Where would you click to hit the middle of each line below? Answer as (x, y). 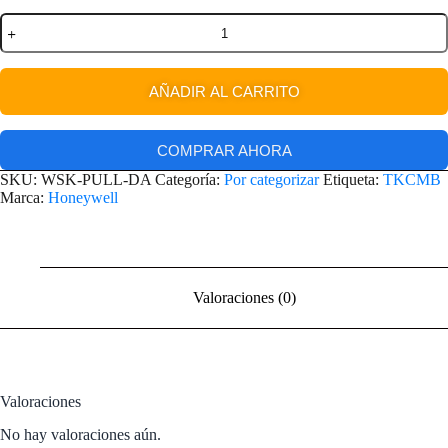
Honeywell (83, 198)
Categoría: (189, 180)
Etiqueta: (353, 180)
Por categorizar (271, 180)
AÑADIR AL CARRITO (224, 92)
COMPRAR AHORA (224, 150)
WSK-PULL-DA (96, 180)
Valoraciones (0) (244, 298)
